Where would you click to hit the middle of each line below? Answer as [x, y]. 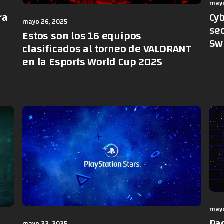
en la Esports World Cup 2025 [93, 62]
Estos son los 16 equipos [82, 36]
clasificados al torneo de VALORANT [107, 49]
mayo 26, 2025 [45, 22]
